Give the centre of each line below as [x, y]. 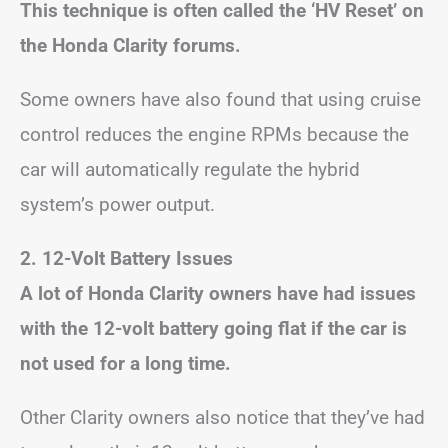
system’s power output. [117, 204]
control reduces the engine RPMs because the [214, 134]
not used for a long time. [125, 363]
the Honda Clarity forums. [130, 45]
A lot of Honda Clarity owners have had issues [218, 293]
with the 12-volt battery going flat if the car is [213, 328]
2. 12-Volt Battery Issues [126, 258]
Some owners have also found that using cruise [220, 99]
